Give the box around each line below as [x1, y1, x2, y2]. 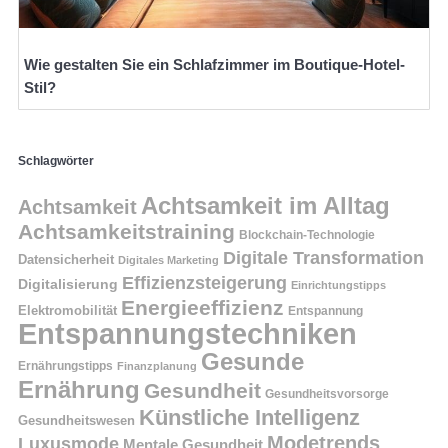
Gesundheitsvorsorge [265, 387, 389, 402]
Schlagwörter [18, 154, 94, 169]
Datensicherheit [18, 253, 114, 268]
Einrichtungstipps [291, 279, 386, 292]
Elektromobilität [18, 303, 117, 319]
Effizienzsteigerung [122, 273, 287, 294]
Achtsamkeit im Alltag [141, 192, 390, 220]
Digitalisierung [18, 276, 118, 293]
